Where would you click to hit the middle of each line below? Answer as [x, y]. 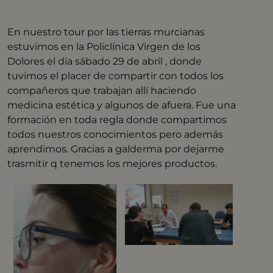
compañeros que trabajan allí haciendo [102, 90]
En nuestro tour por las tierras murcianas [106, 32]
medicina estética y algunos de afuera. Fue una [122, 105]
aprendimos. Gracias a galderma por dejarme [116, 149]
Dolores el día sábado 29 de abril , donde [105, 61]
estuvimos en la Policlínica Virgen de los [104, 46]
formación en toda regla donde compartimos [117, 119]
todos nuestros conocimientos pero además [115, 134]
